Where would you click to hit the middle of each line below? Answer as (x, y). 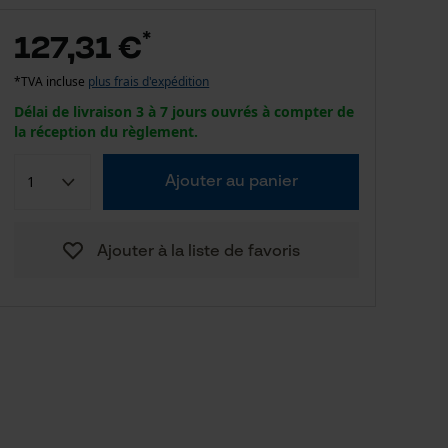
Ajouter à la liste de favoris (199, 252)
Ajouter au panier (231, 182)
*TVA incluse (51, 81)
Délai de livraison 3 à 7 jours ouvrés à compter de (184, 111)
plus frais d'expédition (149, 81)
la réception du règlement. (106, 131)
